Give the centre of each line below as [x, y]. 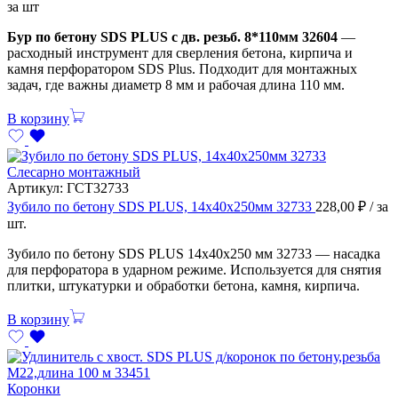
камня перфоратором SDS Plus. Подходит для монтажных [182, 68]
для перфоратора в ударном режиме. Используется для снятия [194, 269]
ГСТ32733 [98, 187]
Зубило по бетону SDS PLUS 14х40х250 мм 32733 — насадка [194, 253]
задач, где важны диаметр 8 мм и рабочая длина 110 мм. [176, 84]
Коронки [34, 388]
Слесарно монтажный [74, 171]
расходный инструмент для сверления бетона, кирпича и [180, 52]
